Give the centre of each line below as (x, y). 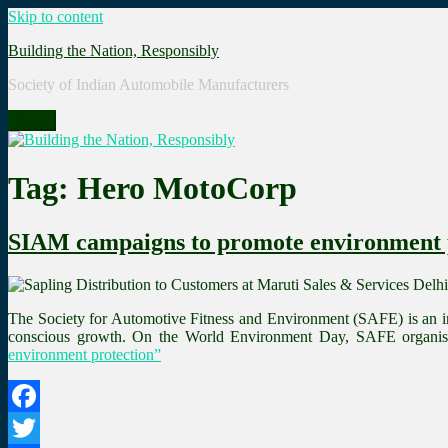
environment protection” (84, 354)
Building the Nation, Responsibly (113, 50)
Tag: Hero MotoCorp (152, 188)
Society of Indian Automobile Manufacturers (148, 84)
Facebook (39, 427)
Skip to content (55, 16)
